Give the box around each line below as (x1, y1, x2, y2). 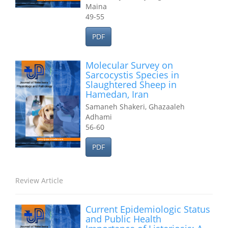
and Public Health (85, 213, 161, 225)
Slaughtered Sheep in (85, 78, 177, 91)
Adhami (85, 112, 112, 122)
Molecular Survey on (85, 59, 173, 71)
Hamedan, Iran (85, 88, 149, 100)
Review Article (15, 176, 63, 185)
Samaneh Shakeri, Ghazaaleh (85, 102, 185, 111)
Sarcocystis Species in (85, 69, 179, 81)
